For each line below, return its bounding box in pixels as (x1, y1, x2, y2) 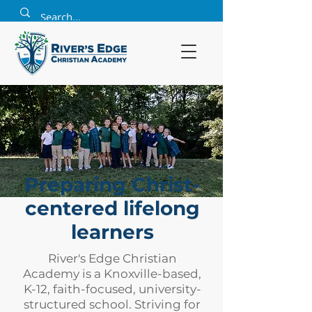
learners (70, 220, 154, 244)
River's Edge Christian (47, 251, 177, 265)
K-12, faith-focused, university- (23, 282, 201, 296)
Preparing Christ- (24, 173, 200, 196)
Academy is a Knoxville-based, (23, 267, 201, 281)
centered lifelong (24, 196, 200, 220)
